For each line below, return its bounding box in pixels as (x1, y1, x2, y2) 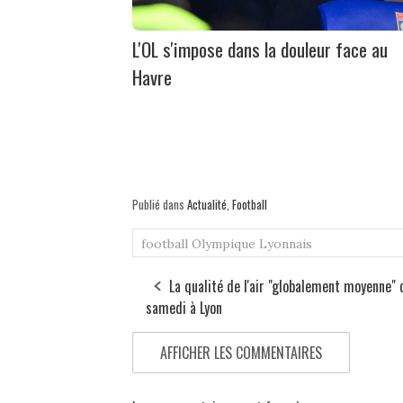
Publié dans (132, 194, 187, 213)
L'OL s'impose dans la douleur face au (132, 34, 388, 63)
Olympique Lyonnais (192, 235, 312, 252)
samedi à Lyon (146, 296, 222, 318)
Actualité (187, 194, 227, 213)
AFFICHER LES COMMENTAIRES (160, 341, 322, 363)
